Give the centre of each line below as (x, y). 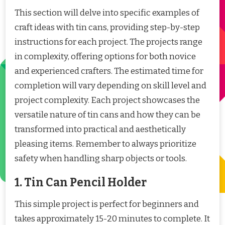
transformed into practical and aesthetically (100, 129)
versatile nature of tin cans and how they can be (107, 115)
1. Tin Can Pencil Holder (81, 182)
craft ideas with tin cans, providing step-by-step (107, 27)
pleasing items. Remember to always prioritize (105, 144)
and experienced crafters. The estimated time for (109, 71)
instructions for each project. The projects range (108, 42)
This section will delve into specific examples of (107, 13)
